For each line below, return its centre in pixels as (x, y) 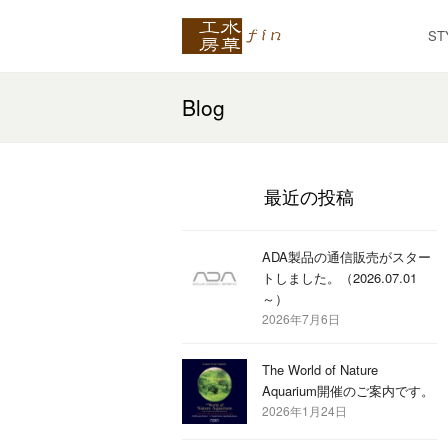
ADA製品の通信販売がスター (346, 256)
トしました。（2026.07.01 (339, 277)
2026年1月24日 (304, 410)
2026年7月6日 (301, 318)
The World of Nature (320, 369)
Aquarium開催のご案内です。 (348, 390)
